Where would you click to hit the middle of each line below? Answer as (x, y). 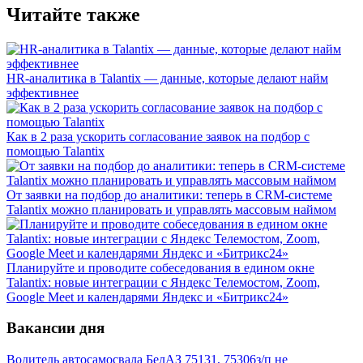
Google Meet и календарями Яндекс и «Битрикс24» (147, 297)
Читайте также (73, 14)
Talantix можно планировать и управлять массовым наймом (171, 209)
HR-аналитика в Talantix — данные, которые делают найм (167, 78)
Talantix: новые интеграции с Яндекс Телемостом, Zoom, (163, 282)
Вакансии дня (56, 328)
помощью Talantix (56, 151)
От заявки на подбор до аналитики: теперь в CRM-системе (169, 194)
